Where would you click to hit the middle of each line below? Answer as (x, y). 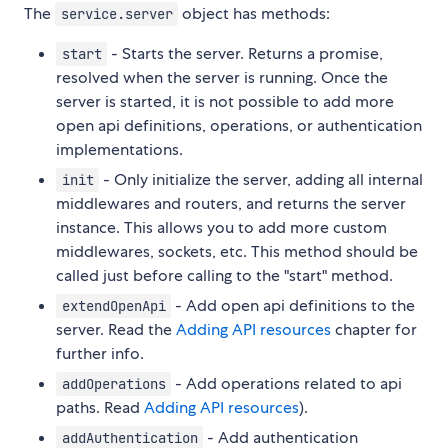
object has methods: (254, 13)
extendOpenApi (113, 305)
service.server (116, 13)
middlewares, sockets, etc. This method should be (237, 251)
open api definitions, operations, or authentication (239, 125)
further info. (100, 353)
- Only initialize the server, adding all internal (261, 179)
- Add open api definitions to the (293, 305)
